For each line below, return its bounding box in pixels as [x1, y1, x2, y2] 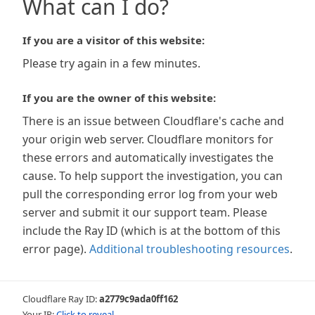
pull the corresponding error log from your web [22, 186, 278, 202]
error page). [22, 241, 86, 257]
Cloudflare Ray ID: [22, 292, 99, 305]
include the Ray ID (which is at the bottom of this [22, 223, 281, 238]
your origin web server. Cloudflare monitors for [22, 131, 274, 147]
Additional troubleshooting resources [89, 241, 290, 257]
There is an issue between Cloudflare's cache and [22, 113, 284, 129]
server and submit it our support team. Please [22, 205, 267, 220]
